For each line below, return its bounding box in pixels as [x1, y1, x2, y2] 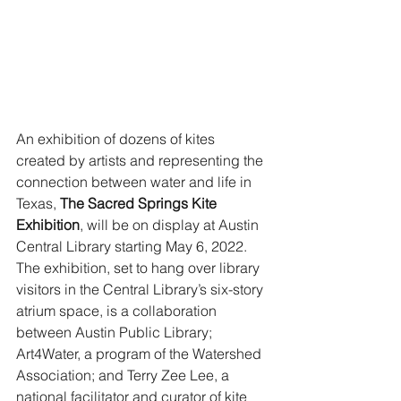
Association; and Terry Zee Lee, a [16, 366, 233, 384]
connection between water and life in [16, 173, 255, 191]
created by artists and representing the [16, 151, 267, 169]
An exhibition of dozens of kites [16, 130, 218, 148]
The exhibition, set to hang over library [16, 259, 263, 277]
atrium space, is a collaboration [16, 302, 220, 320]
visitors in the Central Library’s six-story [16, 280, 267, 298]
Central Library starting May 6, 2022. [16, 237, 251, 255]
